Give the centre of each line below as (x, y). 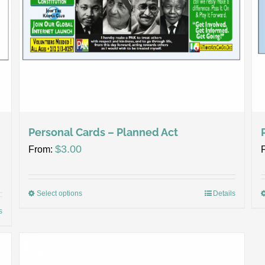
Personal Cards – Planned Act (104, 132)
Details (224, 193)
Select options (60, 193)
